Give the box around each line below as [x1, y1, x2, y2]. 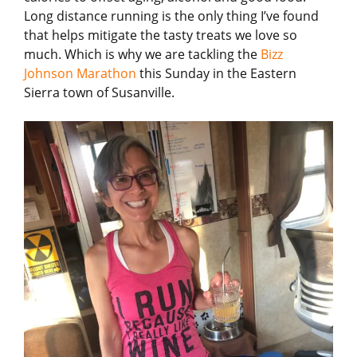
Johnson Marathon [24, 65, 136, 82]
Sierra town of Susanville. [24, 84, 175, 101]
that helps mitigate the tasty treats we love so [24, 26, 297, 44]
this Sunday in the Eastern [136, 65, 296, 82]
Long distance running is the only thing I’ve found [24, 7, 319, 25]
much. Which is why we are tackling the [24, 45, 261, 63]
